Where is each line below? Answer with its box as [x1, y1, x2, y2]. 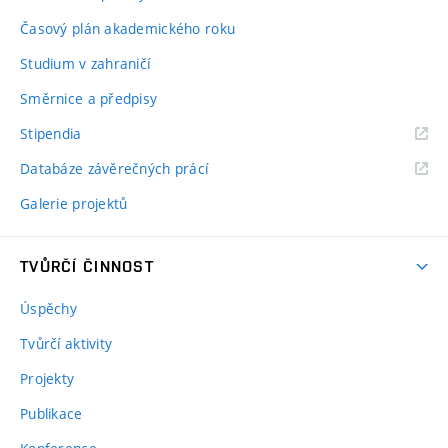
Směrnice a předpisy [20, 89, 158, 109]
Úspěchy [20, 299, 77, 319]
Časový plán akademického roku [20, 19, 236, 39]
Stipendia [20, 124, 82, 144]
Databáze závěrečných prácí [20, 159, 209, 179]
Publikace [20, 404, 83, 424]
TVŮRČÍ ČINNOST [20, 257, 154, 277]
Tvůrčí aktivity [20, 334, 113, 354]
